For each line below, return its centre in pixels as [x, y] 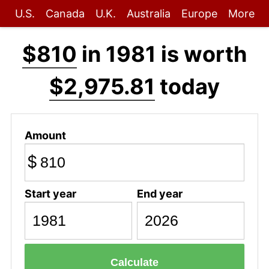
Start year [50, 193]
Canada [65, 14]
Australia [148, 14]
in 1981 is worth [162, 54]
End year [159, 193]
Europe [199, 14]
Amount [45, 135]
